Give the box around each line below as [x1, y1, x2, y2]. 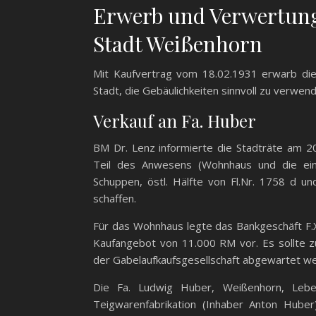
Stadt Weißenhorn [93, 30, 262, 59]
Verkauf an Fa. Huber [93, 109, 256, 133]
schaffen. [93, 191, 136, 206]
